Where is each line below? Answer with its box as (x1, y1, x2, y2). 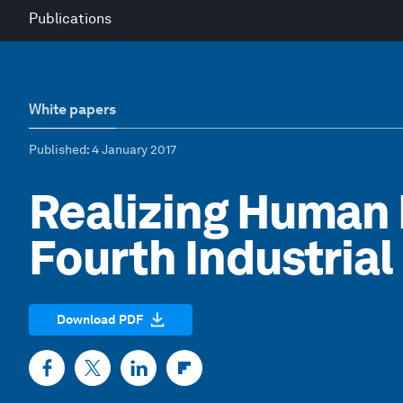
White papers (29, 101, 116, 118)
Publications (29, 10, 112, 27)
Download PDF (57, 311, 143, 327)
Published (29, 142, 86, 157)
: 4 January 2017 (86, 142, 176, 157)
